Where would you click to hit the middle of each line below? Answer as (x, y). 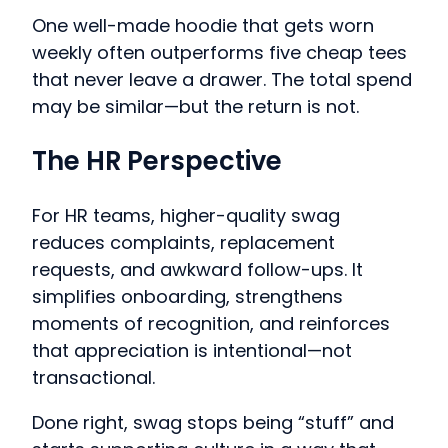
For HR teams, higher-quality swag (186, 215)
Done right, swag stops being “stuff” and (213, 422)
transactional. (93, 377)
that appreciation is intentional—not (192, 350)
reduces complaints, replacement (183, 242)
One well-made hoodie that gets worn (203, 26)
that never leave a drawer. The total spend (222, 80)
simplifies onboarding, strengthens (187, 296)
